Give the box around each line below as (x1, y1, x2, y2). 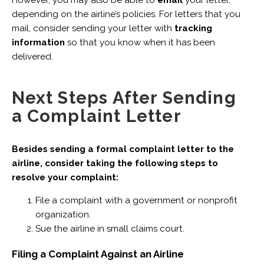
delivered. (11, 51, 55, 62)
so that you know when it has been (64, 37, 215, 48)
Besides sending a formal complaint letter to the (11, 143, 234, 154)
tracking (174, 22, 212, 34)
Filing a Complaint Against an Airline (11, 248, 186, 260)
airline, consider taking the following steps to (11, 157, 218, 169)
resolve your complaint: (11, 171, 121, 183)
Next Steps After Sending (11, 87, 236, 108)
